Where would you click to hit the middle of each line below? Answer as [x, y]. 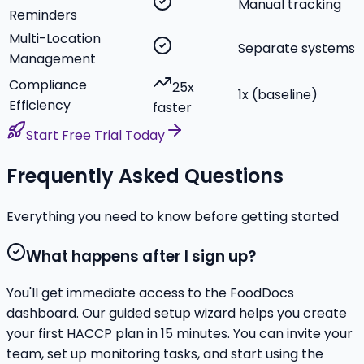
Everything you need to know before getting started [173, 217]
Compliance [48, 85]
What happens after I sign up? [141, 256]
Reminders [43, 15]
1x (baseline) [278, 95]
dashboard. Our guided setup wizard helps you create [177, 314]
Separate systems [297, 49]
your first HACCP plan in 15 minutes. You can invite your [180, 334]
